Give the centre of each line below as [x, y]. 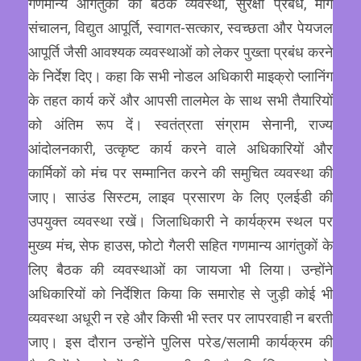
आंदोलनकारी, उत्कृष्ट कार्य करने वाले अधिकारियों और [180, 149]
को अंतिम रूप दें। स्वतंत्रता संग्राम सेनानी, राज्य [180, 125]
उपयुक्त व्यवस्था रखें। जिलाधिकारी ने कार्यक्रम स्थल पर [180, 222]
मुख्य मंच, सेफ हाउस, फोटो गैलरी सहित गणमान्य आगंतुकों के [180, 246]
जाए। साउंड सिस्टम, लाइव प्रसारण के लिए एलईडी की [180, 197]
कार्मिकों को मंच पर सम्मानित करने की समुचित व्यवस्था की [180, 173]
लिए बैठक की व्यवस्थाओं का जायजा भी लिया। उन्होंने [180, 270]
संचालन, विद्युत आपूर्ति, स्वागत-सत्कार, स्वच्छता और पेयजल [180, 28]
